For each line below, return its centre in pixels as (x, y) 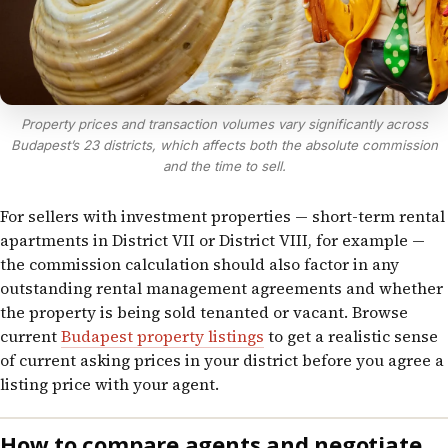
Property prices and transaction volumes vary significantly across (224, 123)
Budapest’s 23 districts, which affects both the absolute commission (224, 144)
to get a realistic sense (351, 336)
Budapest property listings (162, 336)
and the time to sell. (224, 165)
